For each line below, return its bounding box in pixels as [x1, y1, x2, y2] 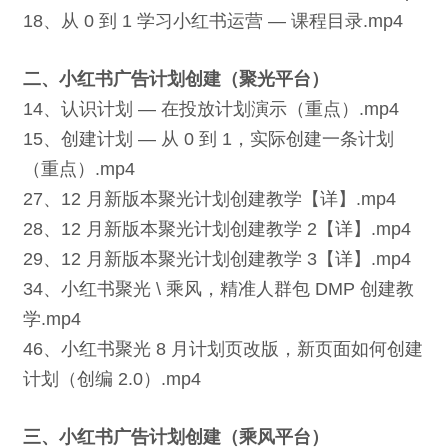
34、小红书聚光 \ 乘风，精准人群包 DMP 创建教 [23, 279, 414, 299]
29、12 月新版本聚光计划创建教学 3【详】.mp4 [23, 249, 411, 269]
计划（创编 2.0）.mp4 [23, 369, 201, 389]
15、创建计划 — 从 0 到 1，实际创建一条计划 [23, 129, 394, 149]
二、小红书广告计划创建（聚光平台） [23, 69, 329, 89]
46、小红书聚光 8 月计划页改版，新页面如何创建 [23, 339, 423, 359]
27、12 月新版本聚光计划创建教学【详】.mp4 [23, 189, 396, 209]
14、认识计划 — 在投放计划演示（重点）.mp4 [23, 99, 399, 119]
